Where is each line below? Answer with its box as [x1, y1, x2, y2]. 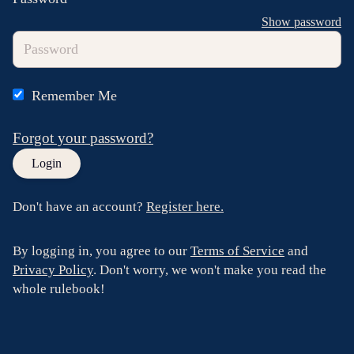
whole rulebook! [13, 281, 105, 296]
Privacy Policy [13, 262, 93, 277]
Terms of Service [190, 243, 284, 258]
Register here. [146, 198, 224, 214]
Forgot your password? [13, 129, 153, 146]
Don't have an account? [13, 198, 146, 214]
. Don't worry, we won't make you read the [93, 262, 326, 277]
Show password [262, 14, 341, 28]
